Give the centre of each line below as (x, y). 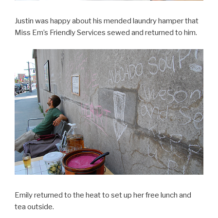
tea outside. (34, 207)
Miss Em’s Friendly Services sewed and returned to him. (106, 32)
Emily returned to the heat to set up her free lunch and (103, 195)
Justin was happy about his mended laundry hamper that (107, 21)
